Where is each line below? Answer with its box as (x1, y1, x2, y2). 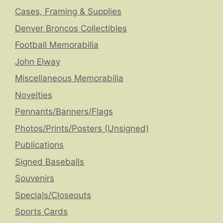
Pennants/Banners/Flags (15, 107, 113, 117)
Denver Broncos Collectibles (15, 23, 127, 33)
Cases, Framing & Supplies (15, 6, 121, 17)
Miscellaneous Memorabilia (15, 73, 123, 84)
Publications (15, 140, 64, 150)
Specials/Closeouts (15, 190, 91, 200)
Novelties (15, 90, 52, 100)
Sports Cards (15, 207, 68, 217)
